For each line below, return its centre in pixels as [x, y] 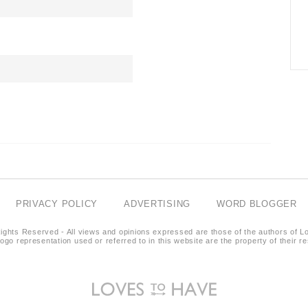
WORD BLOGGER [257, 203]
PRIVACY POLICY [57, 203]
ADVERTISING [157, 203]
